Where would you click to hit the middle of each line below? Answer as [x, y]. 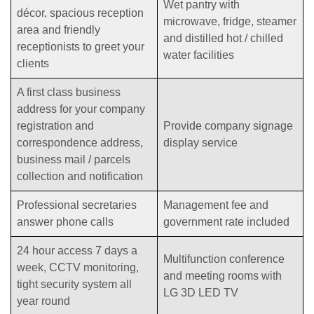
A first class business [69, 93]
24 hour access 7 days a [77, 251]
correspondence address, [80, 143]
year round [43, 301]
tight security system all [74, 285]
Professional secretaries [77, 205]
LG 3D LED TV [201, 293]
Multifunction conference [224, 259]
